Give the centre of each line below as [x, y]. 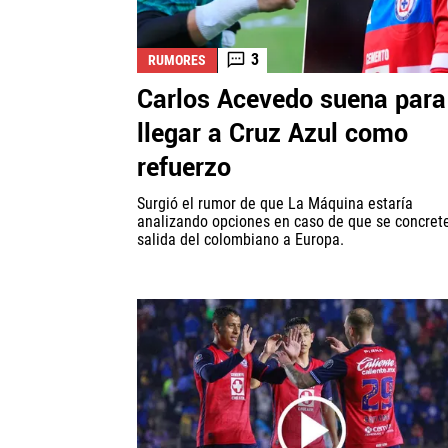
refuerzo [184, 167]
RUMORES [177, 59]
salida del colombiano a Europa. [240, 239]
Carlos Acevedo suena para [291, 99]
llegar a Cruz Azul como [272, 133]
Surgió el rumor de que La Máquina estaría [275, 203]
